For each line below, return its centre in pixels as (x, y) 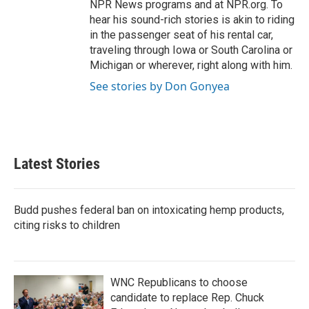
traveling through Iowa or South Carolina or (191, 50)
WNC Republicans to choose (179, 282)
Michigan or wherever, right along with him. (191, 65)
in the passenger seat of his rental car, (181, 35)
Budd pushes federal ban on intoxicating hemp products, (149, 210)
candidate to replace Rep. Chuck (187, 298)
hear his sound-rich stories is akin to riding (192, 20)
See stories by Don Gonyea (160, 86)
